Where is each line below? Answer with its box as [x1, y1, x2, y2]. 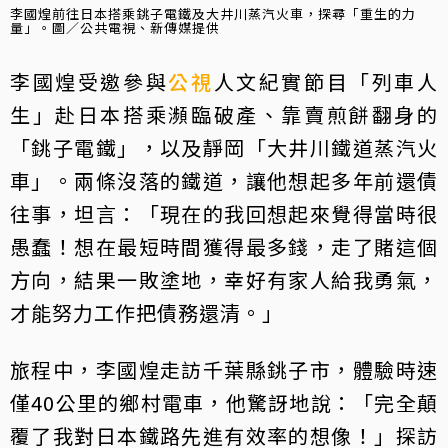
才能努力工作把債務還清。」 [10, 297, 283, 327]
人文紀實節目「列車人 [213, 66, 439, 96]
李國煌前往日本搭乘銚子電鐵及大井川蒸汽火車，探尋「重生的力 [10, 3, 416, 23]
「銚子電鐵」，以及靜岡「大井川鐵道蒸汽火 [10, 132, 438, 162]
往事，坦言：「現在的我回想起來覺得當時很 [10, 198, 438, 228]
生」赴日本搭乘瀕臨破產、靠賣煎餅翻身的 [10, 99, 438, 129]
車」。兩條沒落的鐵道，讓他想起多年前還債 [10, 165, 438, 195]
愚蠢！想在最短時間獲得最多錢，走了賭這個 [10, 231, 438, 261]
